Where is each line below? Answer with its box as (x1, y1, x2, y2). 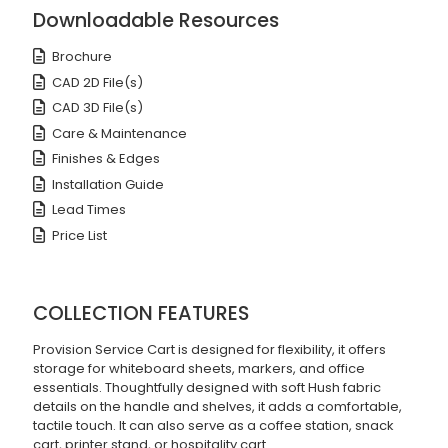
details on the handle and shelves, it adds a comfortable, (32, 397, 402, 417)
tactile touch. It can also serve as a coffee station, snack (32, 416, 394, 436)
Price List (52, 225, 108, 245)
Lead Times (52, 200, 127, 220)
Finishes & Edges (52, 149, 161, 169)
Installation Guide (52, 174, 165, 194)
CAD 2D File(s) (52, 72, 144, 92)
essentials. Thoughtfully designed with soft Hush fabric (32, 378, 381, 398)
